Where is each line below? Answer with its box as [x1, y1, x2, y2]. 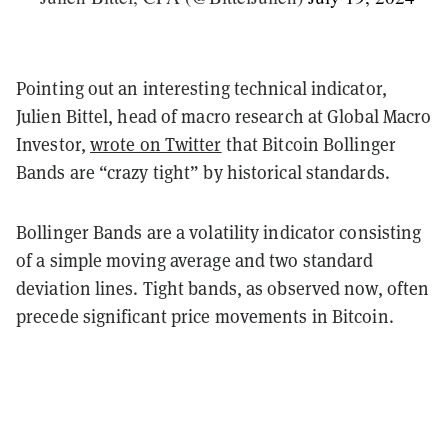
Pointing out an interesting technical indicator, [16, 76, 387, 100]
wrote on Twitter [90, 132, 222, 156]
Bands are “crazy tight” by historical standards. [16, 160, 390, 184]
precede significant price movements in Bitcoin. [16, 304, 394, 328]
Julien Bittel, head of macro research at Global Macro [16, 104, 432, 128]
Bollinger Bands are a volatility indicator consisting [16, 220, 422, 244]
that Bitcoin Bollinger [221, 132, 396, 156]
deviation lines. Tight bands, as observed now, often [16, 276, 430, 300]
